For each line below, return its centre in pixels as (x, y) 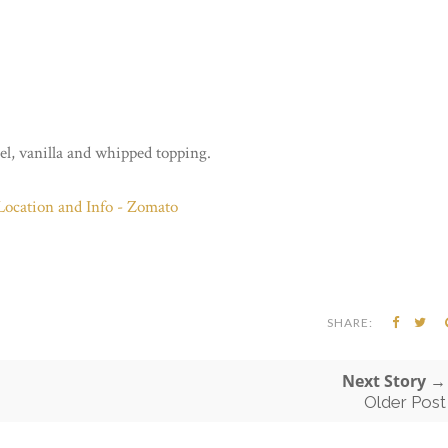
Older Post (405, 401)
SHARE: (350, 322)
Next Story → (394, 380)
